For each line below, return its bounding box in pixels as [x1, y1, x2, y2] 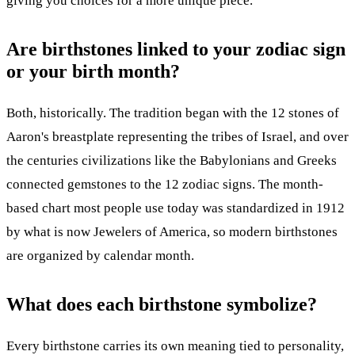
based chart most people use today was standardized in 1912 [6, 200, 345, 216]
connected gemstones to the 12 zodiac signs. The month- [6, 176, 323, 192]
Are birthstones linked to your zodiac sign [6, 38, 345, 59]
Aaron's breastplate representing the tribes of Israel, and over [6, 128, 349, 144]
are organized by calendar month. [6, 247, 194, 263]
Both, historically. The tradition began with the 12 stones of [6, 105, 339, 120]
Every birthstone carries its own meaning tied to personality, [6, 338, 344, 353]
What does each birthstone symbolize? [6, 293, 317, 315]
